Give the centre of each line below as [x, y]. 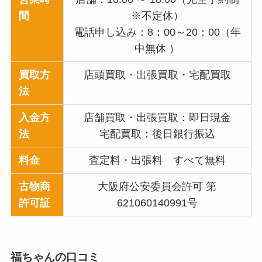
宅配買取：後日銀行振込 [157, 134]
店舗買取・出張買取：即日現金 [157, 118]
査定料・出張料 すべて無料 [157, 161]
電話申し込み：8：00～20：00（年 [157, 32]
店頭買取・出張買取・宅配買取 [157, 75]
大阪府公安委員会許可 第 [157, 187]
